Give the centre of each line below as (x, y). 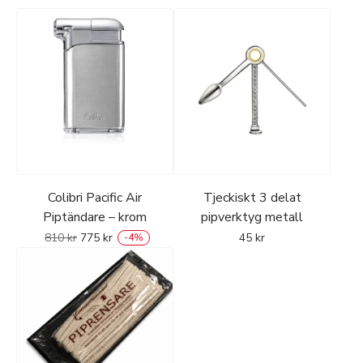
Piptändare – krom (95, 217)
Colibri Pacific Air (95, 197)
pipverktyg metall (252, 217)
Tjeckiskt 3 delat (252, 197)
